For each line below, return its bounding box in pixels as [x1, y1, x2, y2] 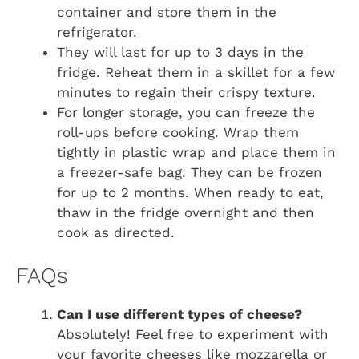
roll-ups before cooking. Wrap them [57, 123, 299, 140]
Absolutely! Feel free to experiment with [57, 326, 329, 343]
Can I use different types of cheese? [57, 306, 302, 323]
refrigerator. [57, 23, 137, 40]
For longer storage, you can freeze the [57, 103, 315, 120]
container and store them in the [57, 3, 276, 20]
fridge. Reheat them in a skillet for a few [57, 63, 335, 80]
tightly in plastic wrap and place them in [57, 143, 336, 160]
